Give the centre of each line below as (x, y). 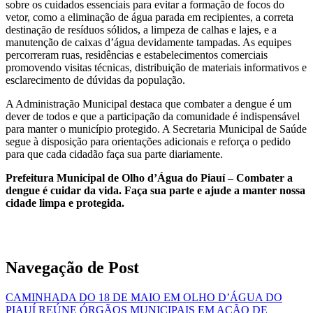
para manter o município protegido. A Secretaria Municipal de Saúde (156, 129)
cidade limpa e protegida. (65, 203)
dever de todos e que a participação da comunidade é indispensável (153, 116)
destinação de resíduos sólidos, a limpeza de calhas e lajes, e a (141, 29)
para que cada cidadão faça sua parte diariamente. (114, 154)
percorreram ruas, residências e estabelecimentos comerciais (137, 54)
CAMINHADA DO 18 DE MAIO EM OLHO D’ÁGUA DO (144, 297)
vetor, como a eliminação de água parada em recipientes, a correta (150, 17)
